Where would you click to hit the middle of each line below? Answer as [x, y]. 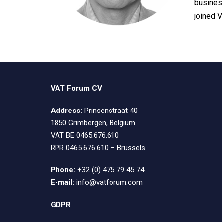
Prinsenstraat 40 [110, 111]
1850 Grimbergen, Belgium [93, 123]
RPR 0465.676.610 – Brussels [98, 148]
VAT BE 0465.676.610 [85, 136]
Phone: [63, 170]
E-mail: [62, 183]
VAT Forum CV [76, 88]
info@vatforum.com [109, 183]
